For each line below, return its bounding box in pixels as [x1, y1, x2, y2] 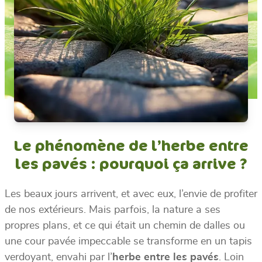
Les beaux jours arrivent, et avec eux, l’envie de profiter [5, 188, 257, 199]
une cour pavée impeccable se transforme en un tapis [5, 236, 252, 247]
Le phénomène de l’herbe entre [13, 135, 249, 156]
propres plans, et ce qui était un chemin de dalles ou [5, 220, 245, 231]
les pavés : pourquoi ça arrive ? [15, 153, 247, 174]
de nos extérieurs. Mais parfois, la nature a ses [5, 204, 220, 215]
